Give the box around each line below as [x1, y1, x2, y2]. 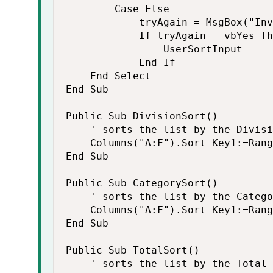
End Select [66, 70, 151, 82]
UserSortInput [66, 43, 243, 55]
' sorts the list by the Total [66, 258, 267, 269]
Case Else [66, 3, 169, 15]
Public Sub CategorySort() [66, 177, 218, 189]
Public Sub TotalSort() [66, 244, 200, 256]
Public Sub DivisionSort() [66, 110, 218, 122]
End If [66, 57, 175, 68]
